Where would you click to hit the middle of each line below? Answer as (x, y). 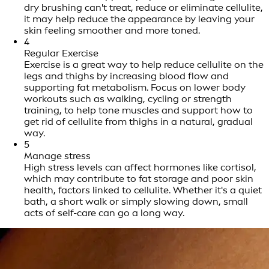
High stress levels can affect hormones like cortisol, (140, 168)
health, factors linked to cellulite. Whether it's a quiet (143, 190)
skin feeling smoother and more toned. (112, 31)
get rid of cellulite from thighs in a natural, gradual (138, 122)
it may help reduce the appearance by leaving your (139, 19)
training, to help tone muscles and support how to (138, 110)
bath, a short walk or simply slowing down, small (136, 202)
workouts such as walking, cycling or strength (128, 99)
